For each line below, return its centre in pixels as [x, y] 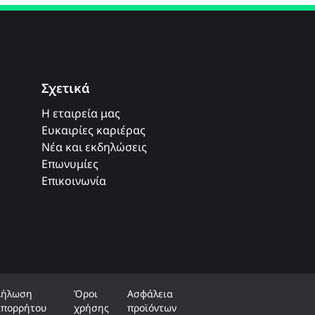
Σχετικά [66, 88]
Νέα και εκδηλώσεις [95, 147]
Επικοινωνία [74, 180]
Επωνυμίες [70, 163]
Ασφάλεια [150, 293]
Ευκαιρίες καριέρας [94, 130]
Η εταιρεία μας [81, 113]
